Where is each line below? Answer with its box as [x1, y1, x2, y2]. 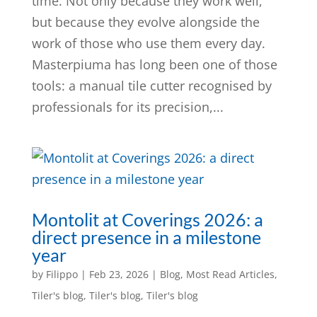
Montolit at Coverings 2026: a [31, 209, 263, 230]
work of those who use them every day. [31, 35, 265, 52]
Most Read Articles [185, 267, 275, 281]
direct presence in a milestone [31, 226, 261, 248]
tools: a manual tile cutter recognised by [31, 77, 272, 94]
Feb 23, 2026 [88, 267, 149, 281]
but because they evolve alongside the [31, 13, 260, 30]
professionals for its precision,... [31, 98, 224, 115]
